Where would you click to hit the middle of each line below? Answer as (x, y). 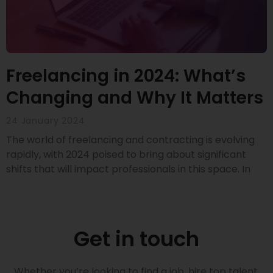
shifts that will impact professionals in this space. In (128, 169)
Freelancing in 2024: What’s (126, 76)
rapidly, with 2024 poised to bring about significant (126, 154)
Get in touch (136, 239)
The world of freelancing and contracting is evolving (130, 140)
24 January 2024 (46, 120)
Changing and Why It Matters (135, 97)
